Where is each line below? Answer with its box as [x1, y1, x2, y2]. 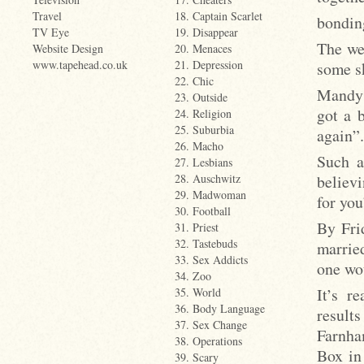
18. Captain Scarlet [175, 8, 262, 24]
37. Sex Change [175, 317, 247, 332]
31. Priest [175, 219, 219, 235]
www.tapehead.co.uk [32, 57, 128, 72]
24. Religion [175, 106, 232, 121]
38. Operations [175, 333, 242, 349]
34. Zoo [175, 268, 211, 284]
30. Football [175, 203, 231, 219]
